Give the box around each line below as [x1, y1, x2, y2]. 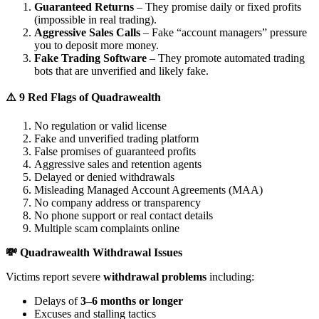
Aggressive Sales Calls [34, 26, 140, 39]
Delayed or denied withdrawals [34, 171, 174, 184]
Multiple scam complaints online [34, 222, 179, 235]
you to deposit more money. [34, 39, 159, 52]
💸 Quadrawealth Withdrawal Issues [6, 246, 182, 259]
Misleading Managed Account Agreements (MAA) [34, 184, 263, 197]
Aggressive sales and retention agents [34, 158, 202, 171]
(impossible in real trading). [34, 14, 157, 26]
